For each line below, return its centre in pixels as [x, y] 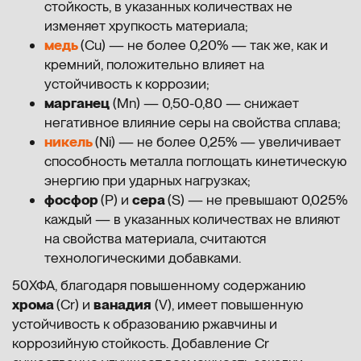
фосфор [73, 199]
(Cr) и [75, 304]
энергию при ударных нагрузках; [147, 180]
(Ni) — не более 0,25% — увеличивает [218, 141]
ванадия [122, 304]
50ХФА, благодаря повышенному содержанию [159, 285]
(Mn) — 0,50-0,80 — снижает [204, 103]
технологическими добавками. [143, 257]
